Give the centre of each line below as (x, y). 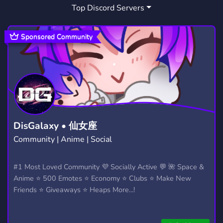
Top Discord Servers (108, 8)
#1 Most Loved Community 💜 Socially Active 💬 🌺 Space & (109, 167)
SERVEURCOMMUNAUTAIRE (70, 13)
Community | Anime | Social (63, 139)
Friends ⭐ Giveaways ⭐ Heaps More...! (74, 189)
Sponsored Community (57, 36)
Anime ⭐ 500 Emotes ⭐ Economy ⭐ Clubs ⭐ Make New (102, 178)
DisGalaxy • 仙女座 (55, 126)
